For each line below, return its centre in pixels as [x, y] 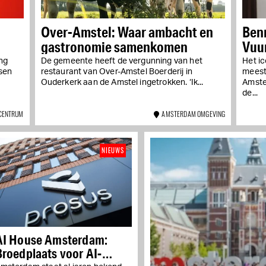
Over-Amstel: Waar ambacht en [127, 31]
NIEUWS [113, 150]
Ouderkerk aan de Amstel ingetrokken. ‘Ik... [122, 82]
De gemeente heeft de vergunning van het [121, 61]
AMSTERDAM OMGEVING [192, 113]
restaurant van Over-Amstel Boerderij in [116, 72]
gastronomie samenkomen [114, 46]
